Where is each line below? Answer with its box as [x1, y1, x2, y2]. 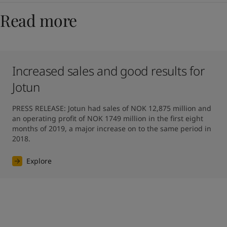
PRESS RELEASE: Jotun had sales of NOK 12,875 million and [12, 103, 211, 113]
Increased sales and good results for [12, 62, 205, 79]
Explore [26, 156, 52, 166]
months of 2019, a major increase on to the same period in [12, 124, 211, 133]
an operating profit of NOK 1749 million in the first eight [12, 113, 203, 123]
